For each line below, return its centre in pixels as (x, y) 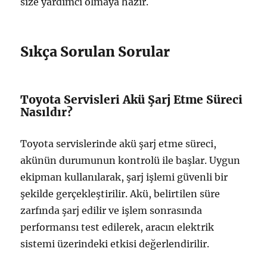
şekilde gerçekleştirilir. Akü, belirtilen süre (120, 194)
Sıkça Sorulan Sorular (95, 52)
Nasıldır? (47, 112)
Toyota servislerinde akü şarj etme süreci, (119, 144)
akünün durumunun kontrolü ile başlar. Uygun (131, 161)
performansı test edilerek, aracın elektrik (117, 227)
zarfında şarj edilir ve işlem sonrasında (111, 211)
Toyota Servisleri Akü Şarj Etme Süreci (132, 100)
